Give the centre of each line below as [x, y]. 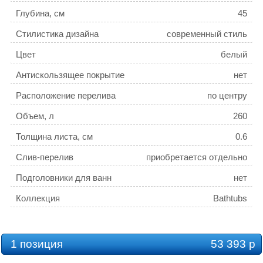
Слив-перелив [45, 157]
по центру [227, 96]
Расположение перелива [66, 96]
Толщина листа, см [54, 137]
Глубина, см [40, 14]
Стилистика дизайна [57, 34]
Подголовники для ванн [64, 178]
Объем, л [35, 116]
